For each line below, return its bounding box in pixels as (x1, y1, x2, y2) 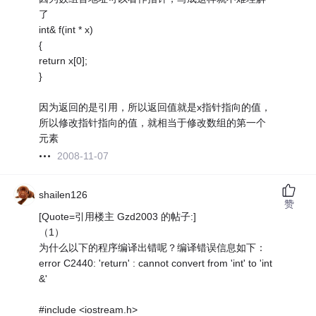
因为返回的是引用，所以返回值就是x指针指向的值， (39, 102, 272, 114)
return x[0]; (39, 55, 88, 67)
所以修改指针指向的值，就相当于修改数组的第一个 (39, 117, 267, 129)
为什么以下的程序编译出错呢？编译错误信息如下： (39, 242, 267, 254)
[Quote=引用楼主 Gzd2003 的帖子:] (39, 211, 197, 223)
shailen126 (39, 189, 88, 201)
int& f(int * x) (39, 24, 94, 36)
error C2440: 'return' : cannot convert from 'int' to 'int (39, 257, 273, 269)
